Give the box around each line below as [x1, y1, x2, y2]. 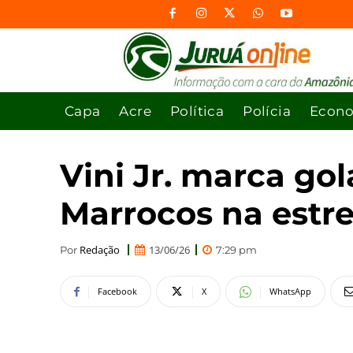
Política [170, 102, 225, 119]
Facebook [98, 285, 137, 298]
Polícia [243, 102, 292, 119]
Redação [80, 242, 120, 257]
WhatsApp [269, 285, 311, 298]
